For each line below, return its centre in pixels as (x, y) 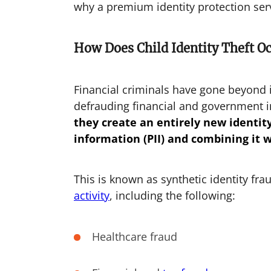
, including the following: (172, 195)
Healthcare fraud (134, 237)
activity (91, 195)
